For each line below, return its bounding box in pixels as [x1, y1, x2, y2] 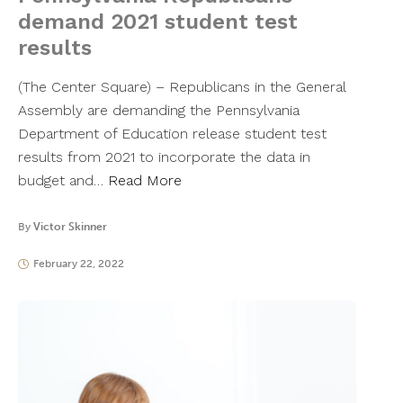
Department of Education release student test [18, 125, 327, 143]
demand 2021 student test [18, 9, 298, 35]
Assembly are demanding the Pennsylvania [18, 102, 300, 120]
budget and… [18, 172, 108, 190]
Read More [108, 172, 182, 190]
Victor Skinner [33, 220, 107, 234]
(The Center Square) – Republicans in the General [18, 78, 345, 96]
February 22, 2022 [32, 257, 124, 271]
